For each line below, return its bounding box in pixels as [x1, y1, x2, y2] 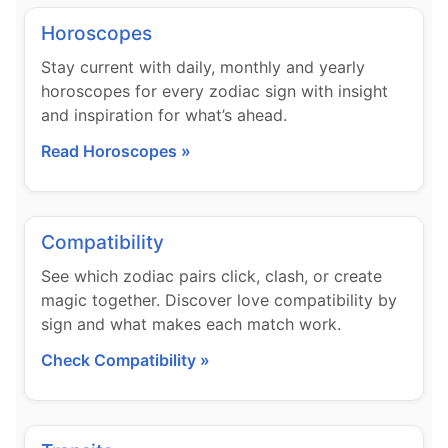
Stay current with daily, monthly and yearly [41, 57, 365, 77]
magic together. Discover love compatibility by [41, 290, 397, 310]
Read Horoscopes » [41, 141, 191, 161]
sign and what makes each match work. [41, 314, 341, 334]
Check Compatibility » [41, 350, 210, 370]
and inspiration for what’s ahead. [41, 105, 287, 125]
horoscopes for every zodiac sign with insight [41, 81, 388, 101]
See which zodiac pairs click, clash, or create [41, 266, 382, 286]
